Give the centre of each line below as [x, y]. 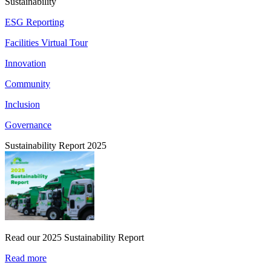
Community [28, 84]
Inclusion [22, 105]
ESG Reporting [34, 22]
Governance [28, 125]
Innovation [25, 64]
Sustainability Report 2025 [56, 146]
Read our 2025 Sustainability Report [74, 238]
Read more [26, 258]
